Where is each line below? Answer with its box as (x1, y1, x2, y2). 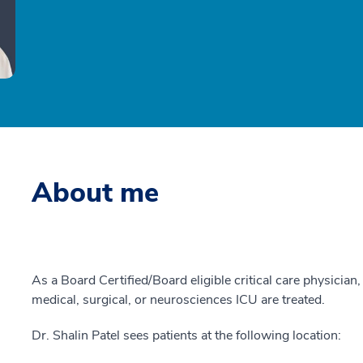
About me (32, 174, 159, 211)
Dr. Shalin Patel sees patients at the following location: (32, 327, 341, 344)
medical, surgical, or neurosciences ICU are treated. (32, 291, 325, 309)
